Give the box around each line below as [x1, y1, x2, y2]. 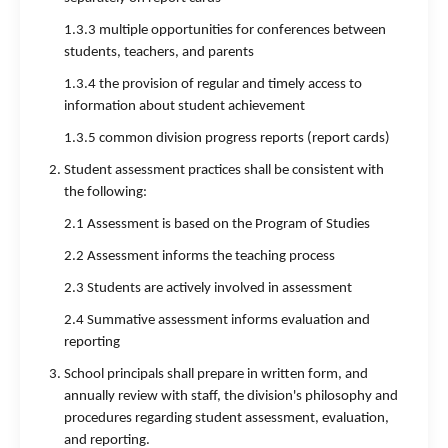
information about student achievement [64, 99, 305, 114]
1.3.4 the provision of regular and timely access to [64, 77, 362, 92]
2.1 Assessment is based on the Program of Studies [64, 217, 370, 232]
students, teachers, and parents [64, 45, 254, 60]
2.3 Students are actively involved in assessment [64, 281, 352, 296]
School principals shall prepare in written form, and [64, 367, 368, 382]
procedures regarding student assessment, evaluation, [64, 411, 389, 426]
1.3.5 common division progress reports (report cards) [64, 131, 390, 146]
